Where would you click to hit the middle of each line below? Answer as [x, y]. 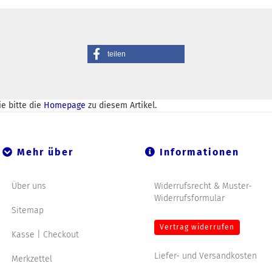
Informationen [198, 152]
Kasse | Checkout [45, 235]
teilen [117, 54]
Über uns [29, 186]
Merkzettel [32, 259]
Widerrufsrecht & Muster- [203, 186]
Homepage [65, 105]
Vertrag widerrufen [197, 227]
